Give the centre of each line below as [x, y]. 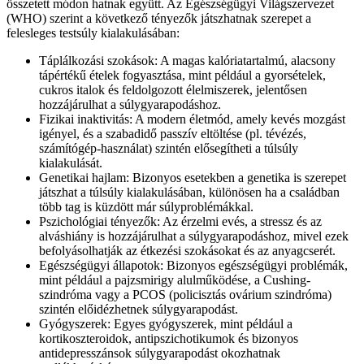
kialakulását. [71, 163]
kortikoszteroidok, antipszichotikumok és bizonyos [169, 338]
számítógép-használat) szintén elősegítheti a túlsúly [169, 148]
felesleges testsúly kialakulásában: [93, 33]
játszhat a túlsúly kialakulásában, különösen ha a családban [189, 192]
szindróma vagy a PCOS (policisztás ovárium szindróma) [185, 295]
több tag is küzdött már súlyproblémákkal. [146, 207]
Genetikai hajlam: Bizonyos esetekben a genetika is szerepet [193, 178]
